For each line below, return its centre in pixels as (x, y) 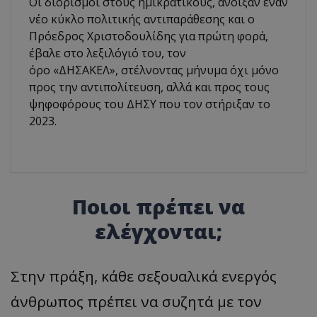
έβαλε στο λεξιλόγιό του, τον (108, 53)
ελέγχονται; (158, 231)
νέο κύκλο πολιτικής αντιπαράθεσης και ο (142, 19)
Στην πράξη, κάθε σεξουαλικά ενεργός (144, 276)
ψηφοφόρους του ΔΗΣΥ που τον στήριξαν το (150, 104)
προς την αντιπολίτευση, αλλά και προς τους (149, 87)
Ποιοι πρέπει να (158, 206)
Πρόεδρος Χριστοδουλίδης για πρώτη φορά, (149, 36)
